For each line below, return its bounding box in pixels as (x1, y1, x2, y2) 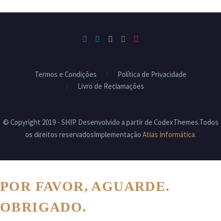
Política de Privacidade (117, 70, 186, 79)
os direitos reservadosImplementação (25, 130, 143, 140)
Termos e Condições (35, 70, 97, 79)
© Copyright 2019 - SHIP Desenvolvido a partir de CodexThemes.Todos (2, 117, 219, 127)
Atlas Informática (142, 130, 195, 140)
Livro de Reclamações (77, 81, 144, 91)
